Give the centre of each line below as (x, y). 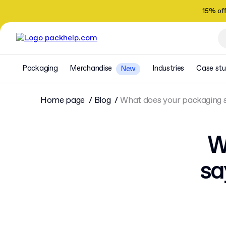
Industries (168, 69)
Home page (63, 101)
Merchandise (91, 69)
